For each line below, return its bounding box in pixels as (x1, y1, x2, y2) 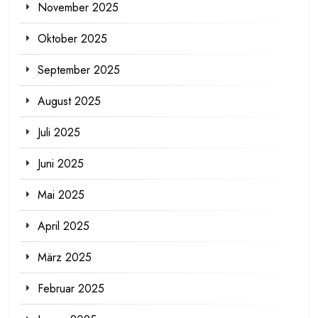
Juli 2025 (38, 124, 80, 141)
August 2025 (38, 92, 101, 109)
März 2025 (38, 248, 92, 265)
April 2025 (38, 217, 89, 234)
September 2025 (38, 61, 120, 78)
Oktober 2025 (38, 30, 107, 47)
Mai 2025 (38, 186, 84, 203)
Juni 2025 (38, 155, 84, 172)
